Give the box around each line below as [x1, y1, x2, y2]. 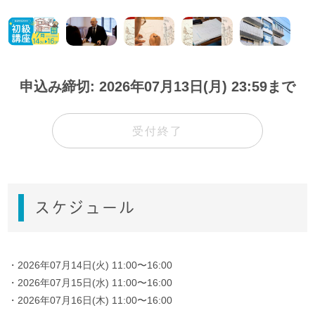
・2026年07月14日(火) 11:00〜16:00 [8, 259, 173, 271]
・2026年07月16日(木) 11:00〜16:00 [8, 294, 173, 306]
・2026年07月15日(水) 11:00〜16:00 [8, 276, 173, 288]
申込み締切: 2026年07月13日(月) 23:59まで [20, 78, 295, 94]
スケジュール [34, 199, 136, 215]
